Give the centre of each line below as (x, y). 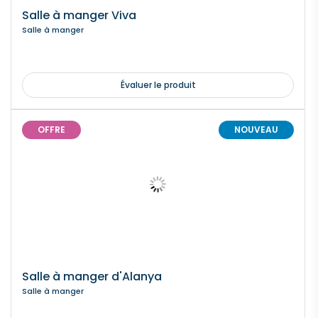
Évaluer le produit (158, 85)
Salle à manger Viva (79, 15)
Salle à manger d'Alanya (92, 276)
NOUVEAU (256, 130)
